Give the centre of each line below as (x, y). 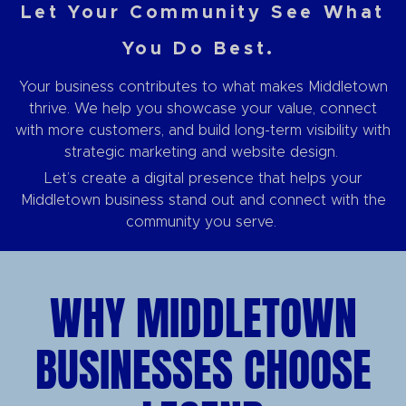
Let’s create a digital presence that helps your (203, 179)
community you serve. (203, 222)
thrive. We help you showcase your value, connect (203, 109)
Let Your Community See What (203, 13)
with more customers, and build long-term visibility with (203, 130)
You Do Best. (203, 49)
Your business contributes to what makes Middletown (203, 87)
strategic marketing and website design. (203, 152)
